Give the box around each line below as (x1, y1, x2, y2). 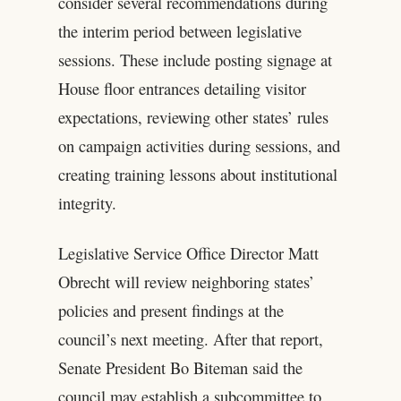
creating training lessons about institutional (57, 163, 337, 186)
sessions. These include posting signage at (57, 48, 332, 72)
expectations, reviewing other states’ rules (57, 106, 328, 129)
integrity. (57, 192, 116, 215)
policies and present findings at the (57, 299, 284, 322)
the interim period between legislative (57, 20, 302, 43)
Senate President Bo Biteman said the (57, 356, 303, 380)
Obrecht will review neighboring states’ (57, 270, 314, 294)
